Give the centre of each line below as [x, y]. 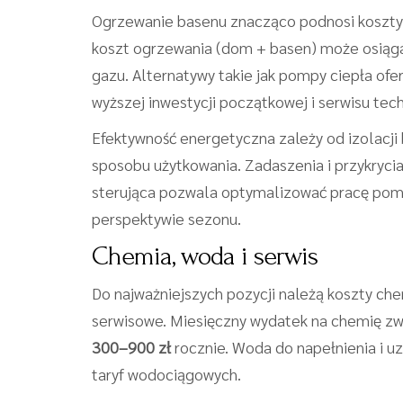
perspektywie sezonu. [166, 218]
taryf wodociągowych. [166, 374]
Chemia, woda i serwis [205, 256]
